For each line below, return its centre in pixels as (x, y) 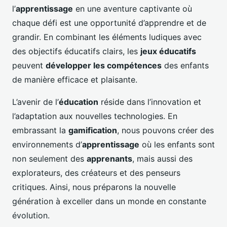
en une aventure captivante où (133, 8)
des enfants (185, 65)
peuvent (29, 65)
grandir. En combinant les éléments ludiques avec (107, 37)
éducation (79, 102)
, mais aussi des (162, 158)
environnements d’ (47, 144)
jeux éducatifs (168, 51)
